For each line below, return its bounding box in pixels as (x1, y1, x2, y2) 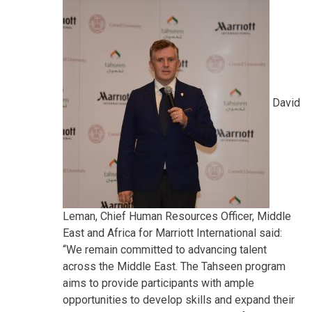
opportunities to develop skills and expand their (63, 292, 295, 306)
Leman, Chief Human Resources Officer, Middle (63, 209, 291, 223)
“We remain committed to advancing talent (63, 242, 267, 256)
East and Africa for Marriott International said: (63, 226, 282, 240)
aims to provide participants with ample (63, 276, 254, 290)
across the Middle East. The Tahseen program (63, 259, 286, 273)
